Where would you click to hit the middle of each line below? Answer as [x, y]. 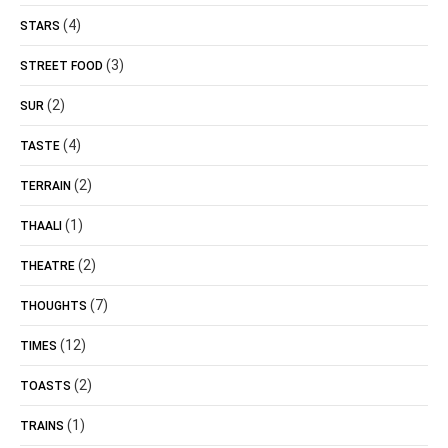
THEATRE [47, 266]
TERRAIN [45, 186]
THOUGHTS [53, 306]
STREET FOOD [61, 66]
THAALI [41, 226]
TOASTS [45, 386]
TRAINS [42, 426]
